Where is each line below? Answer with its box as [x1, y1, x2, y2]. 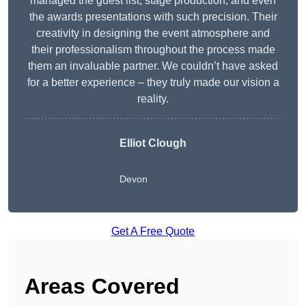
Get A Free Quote [111, 225, 195, 238]
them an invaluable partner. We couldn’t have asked [28, 60, 278, 72]
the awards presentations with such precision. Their [29, 11, 277, 23]
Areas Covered [25, 274, 180, 299]
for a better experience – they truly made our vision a [27, 76, 279, 89]
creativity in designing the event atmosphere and [36, 27, 270, 40]
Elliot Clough [120, 137, 186, 150]
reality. [137, 93, 169, 105]
